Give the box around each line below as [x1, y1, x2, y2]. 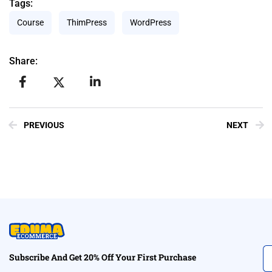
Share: [9, 55, 38, 67]
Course [17, 18, 44, 28]
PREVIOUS [24, 120, 64, 131]
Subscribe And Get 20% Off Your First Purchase [9, 251, 196, 263]
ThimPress [67, 18, 107, 28]
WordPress [130, 18, 171, 28]
